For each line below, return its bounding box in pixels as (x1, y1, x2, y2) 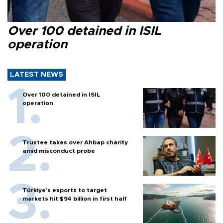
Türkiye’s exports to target (22, 187, 107, 194)
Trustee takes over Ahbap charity (22, 139, 128, 146)
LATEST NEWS (10, 71, 63, 79)
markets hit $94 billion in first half (22, 196, 127, 202)
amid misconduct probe (22, 148, 95, 154)
